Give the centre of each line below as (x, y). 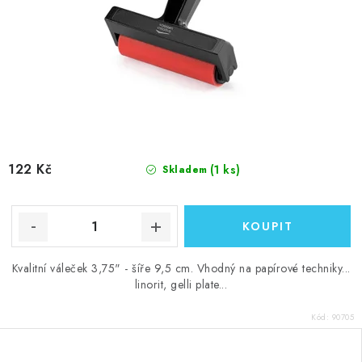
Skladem (183, 170)
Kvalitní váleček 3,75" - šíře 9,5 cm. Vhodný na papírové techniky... (181, 268)
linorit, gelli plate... (181, 284)
